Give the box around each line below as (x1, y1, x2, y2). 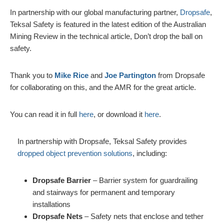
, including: (132, 149, 167, 158)
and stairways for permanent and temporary (32, 188, 175, 197)
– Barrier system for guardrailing (91, 176, 197, 185)
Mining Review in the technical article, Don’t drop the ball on (10, 32, 202, 41)
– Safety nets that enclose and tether (82, 212, 203, 221)
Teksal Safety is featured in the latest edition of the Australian (10, 20, 206, 29)
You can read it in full (10, 110, 79, 119)
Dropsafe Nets (32, 212, 82, 221)
